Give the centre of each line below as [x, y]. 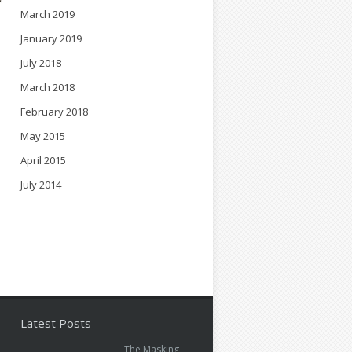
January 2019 [51, 38]
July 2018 [41, 63]
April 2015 [43, 160]
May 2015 [43, 136]
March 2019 [48, 14]
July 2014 [41, 185]
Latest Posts [56, 323]
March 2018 [48, 87]
